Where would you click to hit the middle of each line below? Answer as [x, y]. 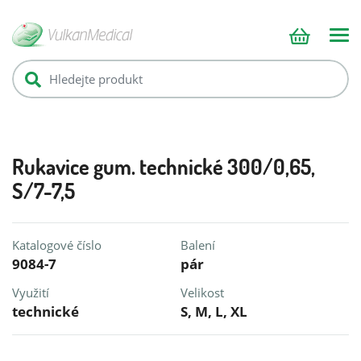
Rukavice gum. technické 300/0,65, [164, 167]
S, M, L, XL [214, 311]
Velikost [202, 293]
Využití [31, 293]
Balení [198, 245]
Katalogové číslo [57, 245]
